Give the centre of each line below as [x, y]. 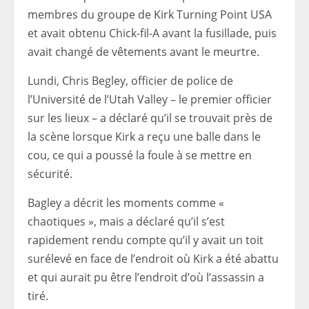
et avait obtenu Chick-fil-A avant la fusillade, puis [152, 33]
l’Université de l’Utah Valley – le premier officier [150, 100]
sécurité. [50, 174]
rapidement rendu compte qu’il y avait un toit [146, 240]
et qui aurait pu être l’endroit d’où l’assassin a [146, 278]
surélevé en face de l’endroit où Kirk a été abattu [153, 259]
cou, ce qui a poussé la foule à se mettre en [140, 156]
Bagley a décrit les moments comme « [126, 203]
